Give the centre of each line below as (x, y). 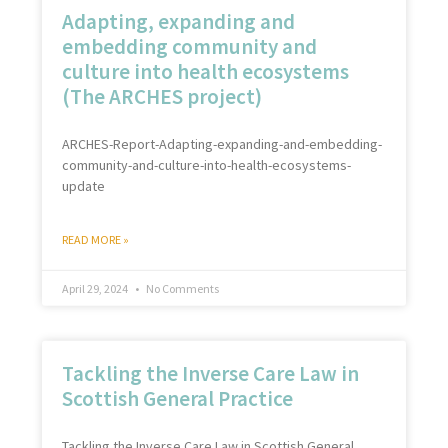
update (84, 186)
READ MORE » (96, 240)
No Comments (182, 289)
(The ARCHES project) (162, 97)
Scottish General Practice (178, 399)
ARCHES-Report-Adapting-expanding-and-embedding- (222, 144)
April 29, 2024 (96, 289)
